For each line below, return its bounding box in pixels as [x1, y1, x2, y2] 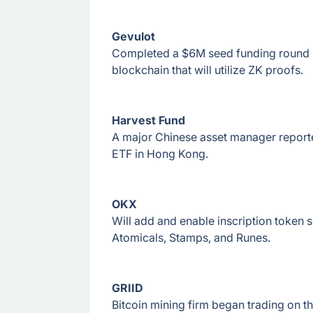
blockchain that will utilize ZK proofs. [112, 63, 303, 77]
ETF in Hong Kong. [112, 147, 208, 161]
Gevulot [112, 29, 155, 43]
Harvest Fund [112, 113, 185, 127]
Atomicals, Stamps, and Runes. [112, 231, 270, 245]
